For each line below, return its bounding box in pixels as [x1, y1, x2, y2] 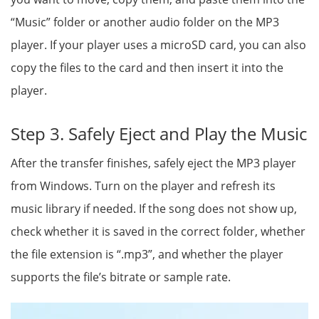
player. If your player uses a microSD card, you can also [11, 37, 306, 53]
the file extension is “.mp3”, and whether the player [11, 246, 283, 263]
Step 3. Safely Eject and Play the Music [11, 122, 307, 146]
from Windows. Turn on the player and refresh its [11, 178, 276, 194]
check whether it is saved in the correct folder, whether [11, 224, 305, 240]
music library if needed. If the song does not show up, [11, 201, 297, 217]
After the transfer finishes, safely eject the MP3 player [11, 155, 296, 172]
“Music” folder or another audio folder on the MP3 [11, 14, 279, 31]
